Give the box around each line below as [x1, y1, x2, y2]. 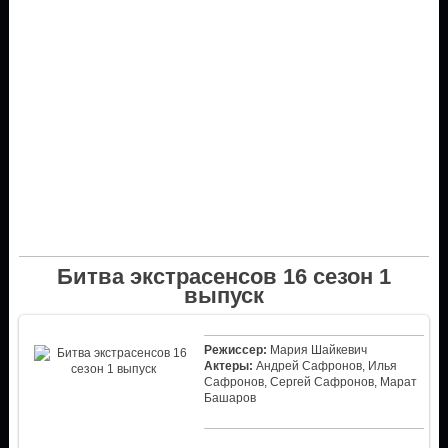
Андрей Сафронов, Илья [252, 358, 397, 373]
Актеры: [203, 358, 253, 373]
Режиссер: [203, 342, 267, 357]
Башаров [203, 390, 256, 405]
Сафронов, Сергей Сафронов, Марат [203, 374, 417, 389]
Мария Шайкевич [266, 342, 367, 357]
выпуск [183, 282, 264, 308]
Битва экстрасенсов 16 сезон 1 [56, 263, 391, 289]
